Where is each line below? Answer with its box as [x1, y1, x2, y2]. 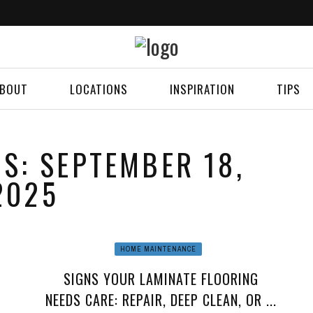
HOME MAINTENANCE [120, 245, 197, 254]
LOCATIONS [70, 80, 128, 98]
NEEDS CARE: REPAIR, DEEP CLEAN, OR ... [45, 289, 277, 310]
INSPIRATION [170, 80, 235, 98]
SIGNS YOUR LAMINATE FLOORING [64, 268, 259, 289]
